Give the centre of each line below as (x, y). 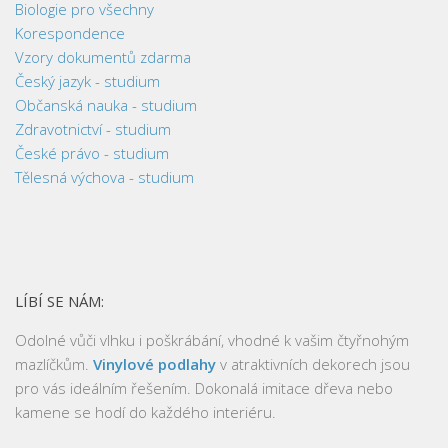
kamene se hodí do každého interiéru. (145, 411)
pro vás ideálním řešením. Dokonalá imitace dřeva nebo (204, 387)
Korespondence (70, 32)
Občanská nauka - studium (106, 104)
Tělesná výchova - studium (104, 176)
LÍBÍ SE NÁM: (59, 300)
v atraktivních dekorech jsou (313, 363)
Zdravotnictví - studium (93, 128)
